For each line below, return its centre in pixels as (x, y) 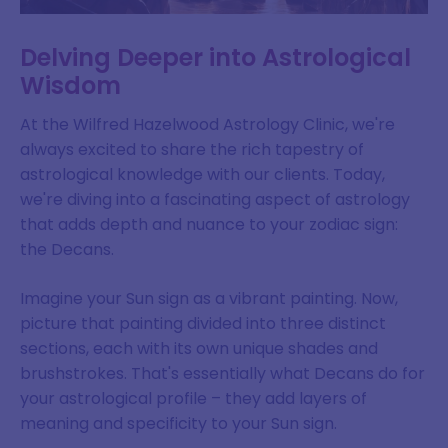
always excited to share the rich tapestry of (192, 149)
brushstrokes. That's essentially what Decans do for (222, 373)
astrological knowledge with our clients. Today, (202, 174)
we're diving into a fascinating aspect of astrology (215, 199)
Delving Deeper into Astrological (215, 57)
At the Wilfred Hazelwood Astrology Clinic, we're (207, 124)
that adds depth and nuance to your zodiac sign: (209, 224)
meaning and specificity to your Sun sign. (178, 423)
